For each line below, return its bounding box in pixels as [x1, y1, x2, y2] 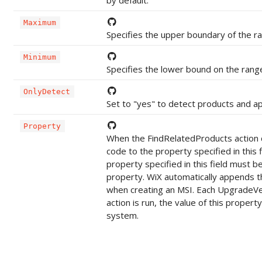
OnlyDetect [23, 87, 71, 96]
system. [106, 209, 139, 221]
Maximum [23, 18, 57, 27]
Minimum [23, 52, 57, 61]
